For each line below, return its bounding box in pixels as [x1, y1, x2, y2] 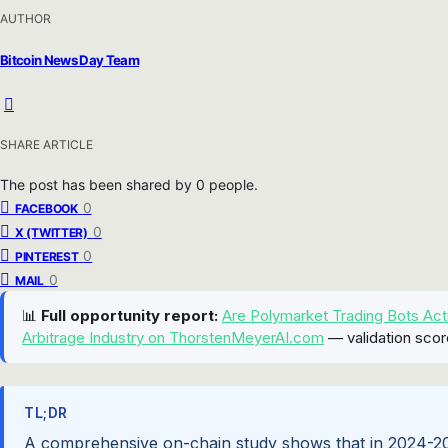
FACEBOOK [15, 201, 78, 217]
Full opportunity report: [41, 306, 218, 326]
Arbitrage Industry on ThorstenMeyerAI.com [22, 328, 324, 348]
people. [209, 176, 258, 194]
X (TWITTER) [15, 225, 88, 241]
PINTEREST [15, 249, 79, 265]
